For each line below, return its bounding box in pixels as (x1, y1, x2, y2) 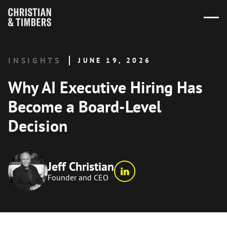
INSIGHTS (8, 55, 61, 65)
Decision (8, 115, 67, 136)
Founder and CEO (48, 172, 108, 182)
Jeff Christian (48, 158, 114, 174)
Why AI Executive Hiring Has (8, 77, 203, 98)
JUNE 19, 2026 (78, 56, 152, 65)
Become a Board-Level (8, 96, 161, 117)
